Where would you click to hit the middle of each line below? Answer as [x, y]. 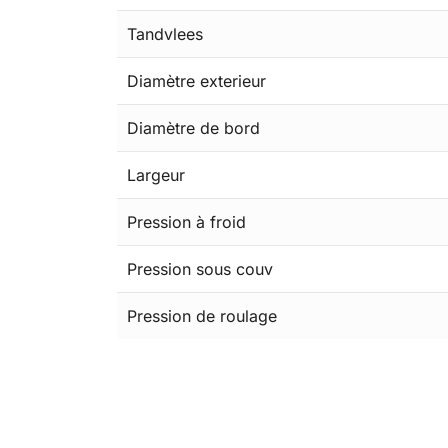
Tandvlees [165, 34]
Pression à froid [186, 222]
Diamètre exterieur [196, 81]
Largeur [156, 175]
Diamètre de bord [193, 128]
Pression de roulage [202, 316]
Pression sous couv [200, 269]
